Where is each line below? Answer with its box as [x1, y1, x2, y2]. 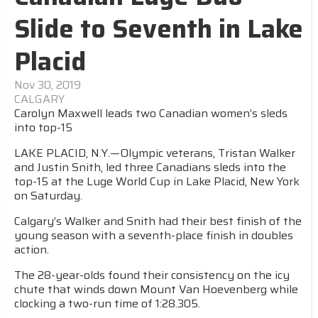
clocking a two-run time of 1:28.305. [14, 295, 200, 312]
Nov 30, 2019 [14, 76, 81, 94]
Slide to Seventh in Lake [14, 9, 303, 49]
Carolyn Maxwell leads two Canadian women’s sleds [14, 104, 287, 122]
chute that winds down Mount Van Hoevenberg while [14, 280, 298, 298]
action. [14, 241, 49, 258]
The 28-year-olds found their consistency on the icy [14, 266, 290, 284]
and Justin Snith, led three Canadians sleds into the [14, 158, 286, 176]
